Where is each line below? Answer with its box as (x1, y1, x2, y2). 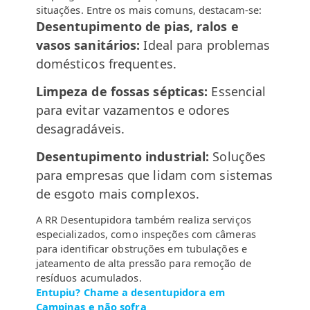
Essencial (208, 83, 266, 100)
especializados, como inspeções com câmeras (35, 227, 256, 241)
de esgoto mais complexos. (35, 185, 200, 203)
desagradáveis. (35, 120, 125, 138)
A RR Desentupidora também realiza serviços (35, 212, 251, 227)
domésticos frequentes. (35, 55, 176, 73)
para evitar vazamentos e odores (35, 102, 230, 119)
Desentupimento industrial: (35, 148, 210, 165)
